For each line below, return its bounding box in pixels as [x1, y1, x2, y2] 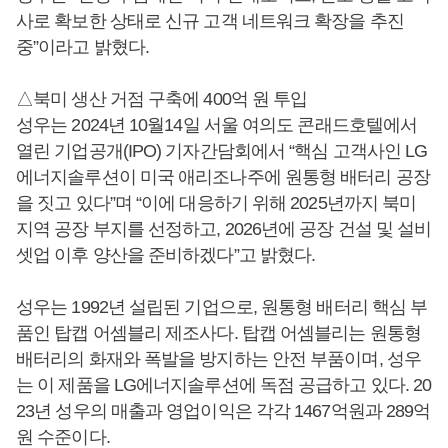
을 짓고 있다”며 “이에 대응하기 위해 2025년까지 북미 [16, 192, 417, 213]
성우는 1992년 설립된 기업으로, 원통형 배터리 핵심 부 [16, 296, 428, 317]
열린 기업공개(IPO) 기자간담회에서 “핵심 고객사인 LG [16, 140, 428, 161]
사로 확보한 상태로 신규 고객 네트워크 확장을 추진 [16, 10, 404, 31]
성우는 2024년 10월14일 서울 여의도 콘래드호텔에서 [16, 114, 418, 135]
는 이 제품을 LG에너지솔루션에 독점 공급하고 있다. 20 [16, 374, 432, 395]
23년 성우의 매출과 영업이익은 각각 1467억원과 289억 [16, 400, 431, 421]
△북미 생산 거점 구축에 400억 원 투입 [16, 88, 308, 109]
